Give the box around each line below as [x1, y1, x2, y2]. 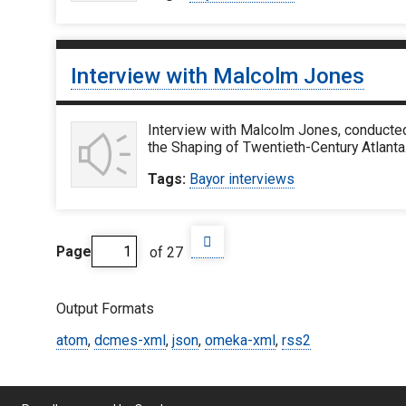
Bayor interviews [189, 169, 295, 188]
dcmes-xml [94, 331, 166, 349]
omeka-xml [205, 331, 275, 349]
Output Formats [56, 300, 154, 318]
